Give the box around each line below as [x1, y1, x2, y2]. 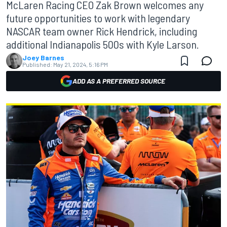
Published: [22, 61, 52, 68]
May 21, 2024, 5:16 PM [53, 61, 108, 68]
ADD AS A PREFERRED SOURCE [72, 77, 165, 85]
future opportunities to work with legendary [6, 11, 190, 24]
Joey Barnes [22, 53, 64, 62]
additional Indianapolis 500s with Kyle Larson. [6, 37, 199, 51]
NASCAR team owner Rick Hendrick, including [6, 24, 197, 37]
